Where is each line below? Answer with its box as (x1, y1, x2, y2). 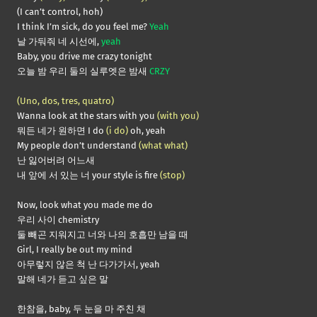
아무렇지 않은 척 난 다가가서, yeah (17, 259, 160, 270)
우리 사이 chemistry (17, 214, 99, 226)
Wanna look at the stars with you (17, 110, 157, 122)
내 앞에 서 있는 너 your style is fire (17, 170, 160, 181)
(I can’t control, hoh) (17, 6, 103, 18)
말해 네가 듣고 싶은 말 (17, 274, 108, 285)
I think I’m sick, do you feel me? (17, 21, 149, 33)
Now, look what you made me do (17, 200, 153, 211)
